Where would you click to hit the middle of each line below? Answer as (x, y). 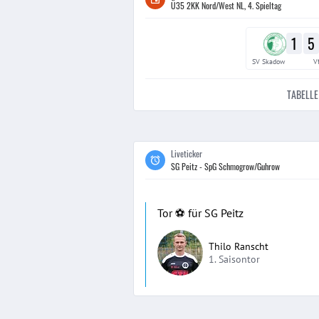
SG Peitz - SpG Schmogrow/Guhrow (225, 166)
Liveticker (187, 153)
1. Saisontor (234, 259)
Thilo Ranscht (239, 246)
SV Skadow (268, 61)
